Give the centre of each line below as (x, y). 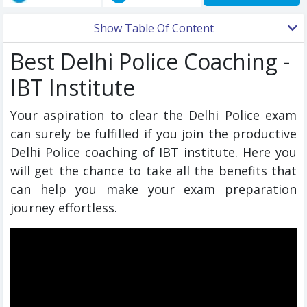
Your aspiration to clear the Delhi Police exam (153, 115)
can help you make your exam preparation (153, 189)
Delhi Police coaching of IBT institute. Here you (153, 152)
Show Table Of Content (153, 28)
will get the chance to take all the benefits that (153, 171)
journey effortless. (64, 208)
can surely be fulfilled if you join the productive (153, 134)
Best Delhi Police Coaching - (150, 62)
